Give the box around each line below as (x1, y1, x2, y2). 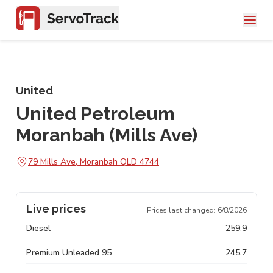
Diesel (26, 222, 51, 234)
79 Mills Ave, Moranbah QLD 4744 (28, 155, 159, 168)
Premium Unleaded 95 (26, 247, 112, 258)
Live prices (26, 202, 86, 215)
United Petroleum (16, 103, 175, 124)
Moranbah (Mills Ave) (16, 124, 197, 146)
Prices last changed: (147, 205, 218, 215)
